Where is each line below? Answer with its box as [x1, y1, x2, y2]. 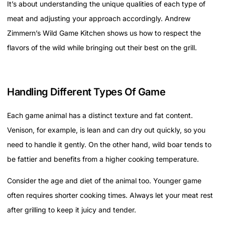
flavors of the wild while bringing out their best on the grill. [7, 43, 197, 52]
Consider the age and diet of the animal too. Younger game [7, 176, 201, 185]
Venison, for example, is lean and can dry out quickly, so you [7, 125, 205, 134]
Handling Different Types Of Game [7, 85, 166, 98]
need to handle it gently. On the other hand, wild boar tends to [7, 140, 211, 149]
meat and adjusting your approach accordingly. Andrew [7, 14, 190, 23]
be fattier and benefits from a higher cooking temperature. [7, 154, 199, 163]
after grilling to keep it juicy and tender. [7, 205, 136, 214]
